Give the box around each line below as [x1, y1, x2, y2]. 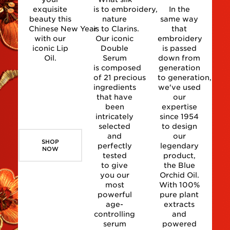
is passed [162, 44, 197, 52]
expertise [161, 103, 197, 111]
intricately [95, 112, 134, 121]
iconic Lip [32, 44, 68, 52]
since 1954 [160, 112, 199, 121]
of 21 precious [93, 73, 146, 82]
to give [101, 161, 128, 169]
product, [163, 151, 196, 160]
